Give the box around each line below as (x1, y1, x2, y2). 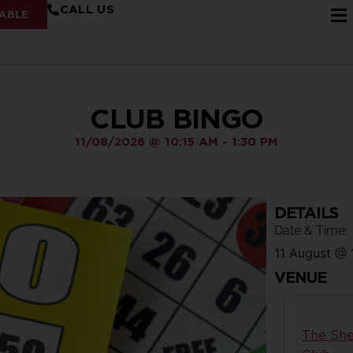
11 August (274, 245, 331, 261)
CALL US (59, 2, 114, 17)
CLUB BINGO (90, 102, 263, 135)
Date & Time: (274, 223, 347, 238)
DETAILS (274, 203, 338, 222)
